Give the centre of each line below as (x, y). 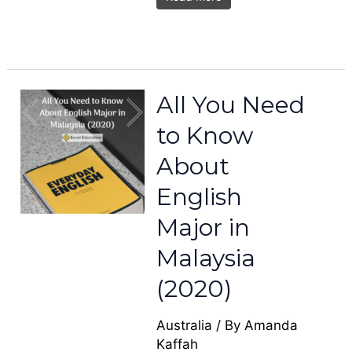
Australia (185, 325)
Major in (203, 227)
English (200, 197)
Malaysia (206, 258)
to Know (205, 136)
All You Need (231, 105)
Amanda (271, 325)
